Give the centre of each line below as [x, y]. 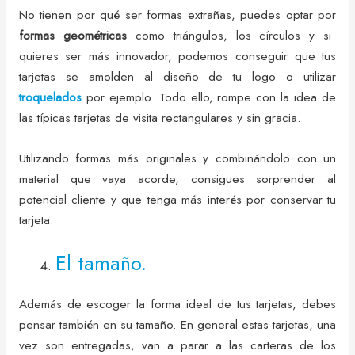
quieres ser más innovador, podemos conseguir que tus [177, 56]
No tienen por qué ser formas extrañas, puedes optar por [177, 15]
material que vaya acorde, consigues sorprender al [177, 179]
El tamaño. [101, 263]
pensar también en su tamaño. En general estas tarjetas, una [177, 325]
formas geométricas [73, 36]
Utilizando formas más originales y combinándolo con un [177, 158]
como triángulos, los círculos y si [229, 36]
